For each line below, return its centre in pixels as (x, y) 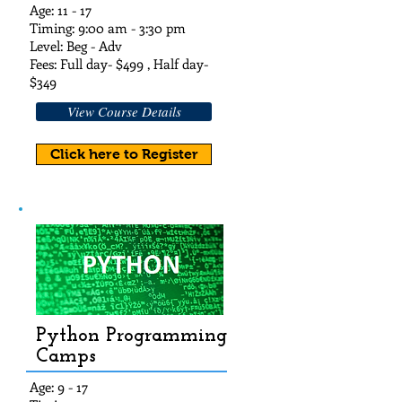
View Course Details (124, 111)
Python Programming (131, 336)
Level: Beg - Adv (76, 46)
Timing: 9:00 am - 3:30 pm (108, 28)
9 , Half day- (172, 64)
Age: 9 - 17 (59, 387)
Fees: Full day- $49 (83, 64)
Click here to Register (124, 154)
